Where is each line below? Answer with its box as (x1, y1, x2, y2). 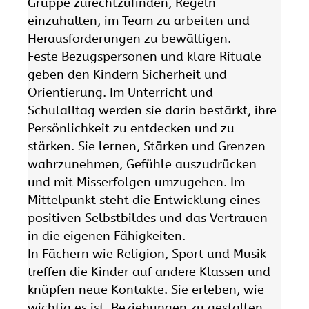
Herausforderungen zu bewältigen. (28, 31, 231, 47)
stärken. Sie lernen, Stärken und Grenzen (28, 139, 266, 154)
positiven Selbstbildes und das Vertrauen (28, 210, 268, 226)
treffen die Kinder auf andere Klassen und (28, 264, 270, 280)
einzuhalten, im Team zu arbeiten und (28, 13, 250, 29)
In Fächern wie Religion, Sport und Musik (28, 246, 266, 262)
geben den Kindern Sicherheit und (28, 67, 227, 83)
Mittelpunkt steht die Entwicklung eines (28, 192, 260, 208)
